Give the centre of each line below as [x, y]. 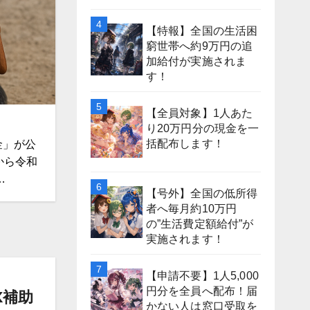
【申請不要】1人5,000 [202, 275]
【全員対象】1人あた [199, 113]
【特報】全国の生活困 [202, 30]
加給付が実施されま [196, 61]
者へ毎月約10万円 [191, 208]
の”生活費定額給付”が [200, 224]
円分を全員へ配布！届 [202, 291]
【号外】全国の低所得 [202, 193]
